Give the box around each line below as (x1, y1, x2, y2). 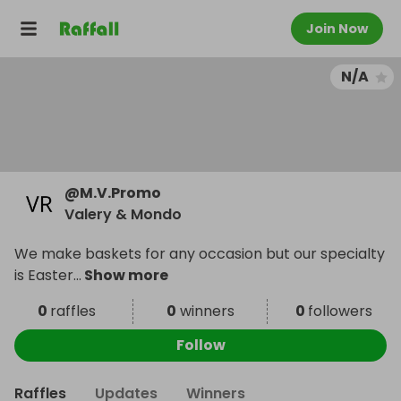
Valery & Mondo (64, 204, 182, 225)
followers (308, 301, 373, 321)
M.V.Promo (80, 183, 161, 203)
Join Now (306, 20, 368, 38)
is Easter (14, 265, 73, 286)
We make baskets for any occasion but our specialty (14, 243, 385, 264)
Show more (81, 265, 168, 286)
